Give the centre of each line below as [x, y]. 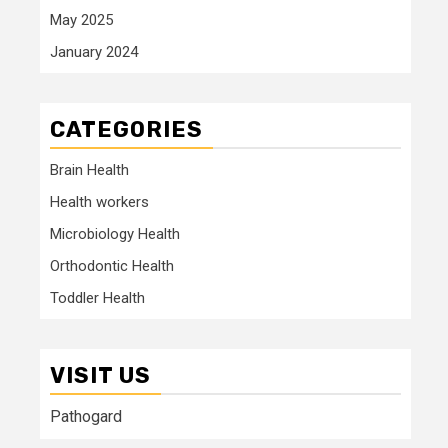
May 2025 [81, 19]
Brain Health [89, 169]
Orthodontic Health [112, 265]
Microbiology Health [115, 233]
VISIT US [100, 375]
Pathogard [86, 416]
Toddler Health [97, 297]
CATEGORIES [126, 129]
